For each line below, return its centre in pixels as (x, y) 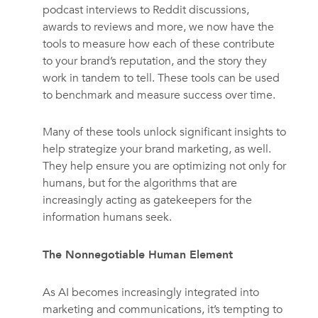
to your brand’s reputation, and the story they (154, 61)
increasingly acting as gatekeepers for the (147, 201)
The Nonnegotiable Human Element (137, 255)
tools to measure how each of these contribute (158, 44)
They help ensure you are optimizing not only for (164, 166)
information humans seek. (108, 218)
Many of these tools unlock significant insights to (164, 132)
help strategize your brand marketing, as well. (157, 149)
